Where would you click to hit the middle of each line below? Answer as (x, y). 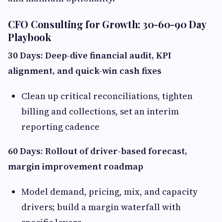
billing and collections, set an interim (100, 111)
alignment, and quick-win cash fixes (85, 70)
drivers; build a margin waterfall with (101, 207)
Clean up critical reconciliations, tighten (107, 96)
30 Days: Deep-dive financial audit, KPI (90, 55)
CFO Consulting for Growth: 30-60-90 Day (107, 24)
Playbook (29, 37)
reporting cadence (60, 126)
